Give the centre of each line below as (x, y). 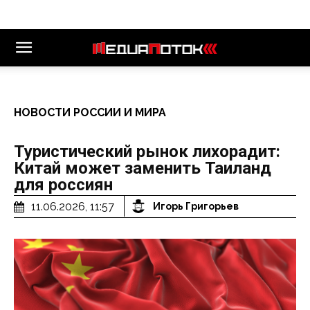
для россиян (63, 185)
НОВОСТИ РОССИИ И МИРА (90, 112)
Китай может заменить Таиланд (143, 168)
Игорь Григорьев (196, 207)
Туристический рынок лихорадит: (147, 152)
